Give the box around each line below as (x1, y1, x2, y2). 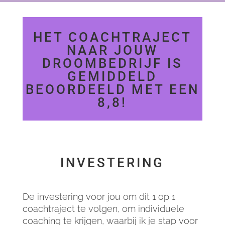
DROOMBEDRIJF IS (42, 55, 183, 71)
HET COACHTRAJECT (33, 29, 192, 45)
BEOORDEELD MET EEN (25, 81, 199, 97)
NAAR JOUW (66, 42, 158, 58)
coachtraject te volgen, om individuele (22, 203, 184, 214)
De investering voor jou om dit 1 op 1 (22, 191, 175, 202)
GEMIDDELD (67, 68, 158, 84)
